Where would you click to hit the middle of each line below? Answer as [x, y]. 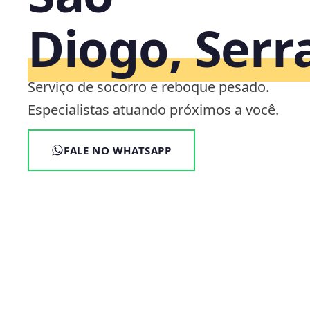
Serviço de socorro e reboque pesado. [148, 87]
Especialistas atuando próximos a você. [153, 110]
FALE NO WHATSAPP [118, 150]
